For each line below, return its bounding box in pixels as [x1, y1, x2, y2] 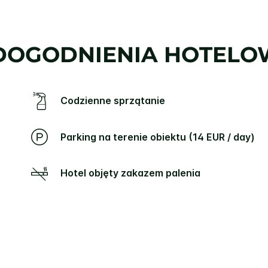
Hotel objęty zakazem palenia [67, 166, 200, 179]
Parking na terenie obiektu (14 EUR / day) [66, 130, 255, 143]
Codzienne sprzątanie [67, 94, 165, 106]
